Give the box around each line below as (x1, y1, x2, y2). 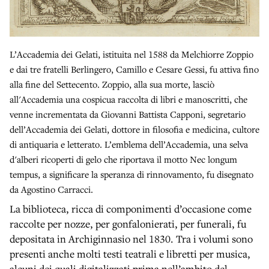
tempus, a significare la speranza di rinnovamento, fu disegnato (10, 168, 253, 180)
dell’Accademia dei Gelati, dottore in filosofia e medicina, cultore (10, 122, 259, 135)
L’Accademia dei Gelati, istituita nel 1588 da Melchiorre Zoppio (10, 47, 253, 60)
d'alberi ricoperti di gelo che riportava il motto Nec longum (10, 153, 237, 165)
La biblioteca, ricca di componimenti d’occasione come (10, 201, 252, 216)
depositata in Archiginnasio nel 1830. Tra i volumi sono (10, 231, 253, 246)
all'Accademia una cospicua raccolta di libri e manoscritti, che (10, 92, 247, 105)
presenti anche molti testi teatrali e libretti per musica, (10, 246, 250, 261)
